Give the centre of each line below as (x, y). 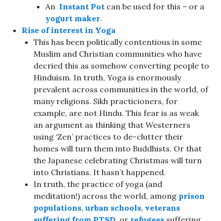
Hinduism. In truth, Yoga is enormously (107, 77)
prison (192, 196)
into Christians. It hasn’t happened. (100, 172)
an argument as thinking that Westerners (112, 125)
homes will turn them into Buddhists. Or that (118, 148)
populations (57, 207)
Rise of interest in (58, 30)
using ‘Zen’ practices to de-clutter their (108, 136)
